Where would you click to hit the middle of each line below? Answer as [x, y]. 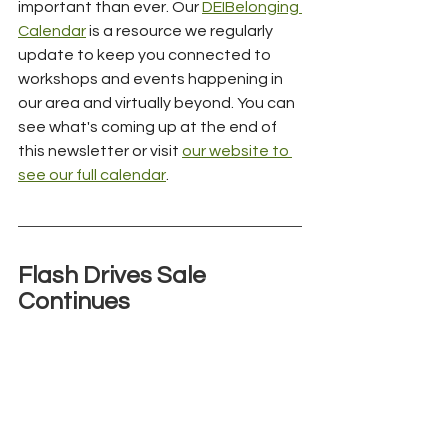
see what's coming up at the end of [149, 126]
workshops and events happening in [152, 78]
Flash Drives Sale [114, 275]
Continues [74, 301]
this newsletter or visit [100, 150]
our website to [237, 150]
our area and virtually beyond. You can [158, 102]
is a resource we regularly [181, 30]
